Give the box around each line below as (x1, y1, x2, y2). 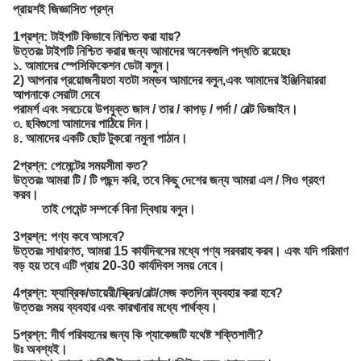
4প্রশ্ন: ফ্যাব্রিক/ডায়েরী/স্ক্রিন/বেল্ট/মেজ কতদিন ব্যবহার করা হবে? (13, 286, 283, 301)
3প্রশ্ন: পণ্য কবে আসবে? (13, 230, 125, 244)
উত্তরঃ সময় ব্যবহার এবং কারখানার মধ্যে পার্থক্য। (13, 301, 218, 315)
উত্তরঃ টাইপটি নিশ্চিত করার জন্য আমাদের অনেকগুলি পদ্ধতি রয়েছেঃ (13, 44, 290, 59)
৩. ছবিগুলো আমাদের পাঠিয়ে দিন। (13, 117, 150, 131)
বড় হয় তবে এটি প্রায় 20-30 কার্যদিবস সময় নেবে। (13, 259, 225, 273)
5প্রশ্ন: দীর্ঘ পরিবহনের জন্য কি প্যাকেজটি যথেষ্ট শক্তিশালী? (13, 328, 263, 342)
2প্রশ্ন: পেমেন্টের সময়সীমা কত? (13, 159, 148, 173)
